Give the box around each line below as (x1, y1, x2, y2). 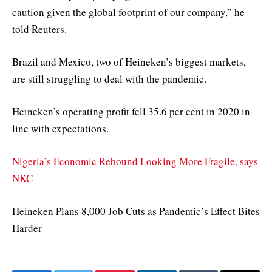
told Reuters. (12, 21, 67, 36)
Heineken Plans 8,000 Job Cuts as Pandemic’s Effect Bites (12, 204, 260, 219)
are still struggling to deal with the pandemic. (12, 71, 206, 86)
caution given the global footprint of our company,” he (12, 4, 245, 19)
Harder (12, 221, 42, 236)
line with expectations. (12, 121, 109, 136)
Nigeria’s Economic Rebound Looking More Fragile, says (12, 154, 258, 169)
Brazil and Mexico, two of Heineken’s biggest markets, (12, 54, 246, 69)
